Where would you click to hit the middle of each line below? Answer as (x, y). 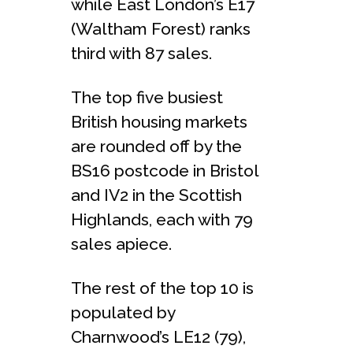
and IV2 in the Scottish (156, 195)
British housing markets (159, 121)
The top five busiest (147, 97)
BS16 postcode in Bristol (165, 170)
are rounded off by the (156, 146)
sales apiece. (121, 243)
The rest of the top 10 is (162, 288)
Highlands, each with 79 (162, 219)
